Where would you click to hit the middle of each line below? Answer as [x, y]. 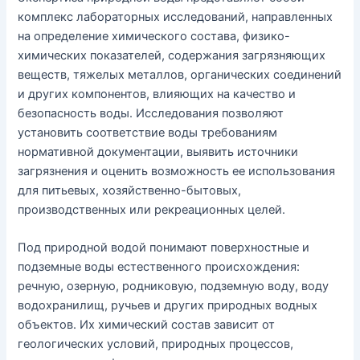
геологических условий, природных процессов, [156, 344]
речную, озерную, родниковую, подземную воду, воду [174, 286]
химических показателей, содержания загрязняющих [172, 55]
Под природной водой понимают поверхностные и [164, 248]
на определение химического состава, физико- [154, 36]
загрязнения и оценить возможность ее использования [177, 171]
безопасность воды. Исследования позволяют [151, 113]
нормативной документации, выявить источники [158, 151]
